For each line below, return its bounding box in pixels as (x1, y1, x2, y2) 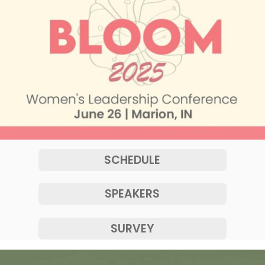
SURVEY (111, 220, 154, 237)
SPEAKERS (105, 185, 160, 202)
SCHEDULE (104, 151, 161, 168)
